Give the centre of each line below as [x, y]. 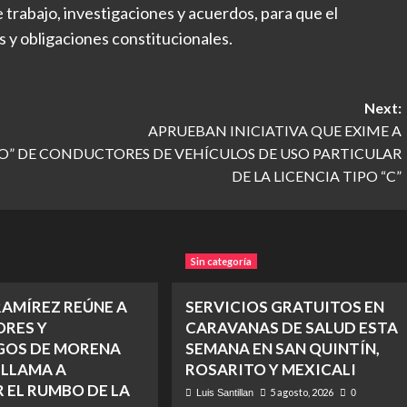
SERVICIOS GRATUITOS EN [284, 307]
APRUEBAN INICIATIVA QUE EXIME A [274, 131]
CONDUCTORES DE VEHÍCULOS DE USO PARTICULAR [220, 154]
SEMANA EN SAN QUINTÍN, [282, 349]
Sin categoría [221, 262]
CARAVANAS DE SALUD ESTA [291, 328]
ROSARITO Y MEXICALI [270, 370]
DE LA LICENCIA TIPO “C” [316, 176]
